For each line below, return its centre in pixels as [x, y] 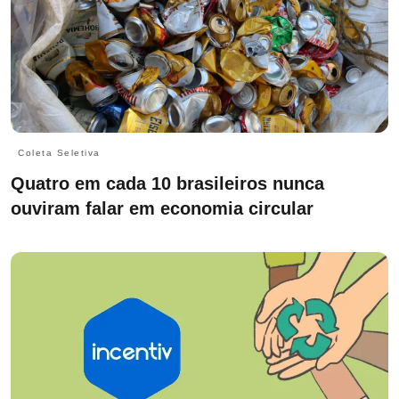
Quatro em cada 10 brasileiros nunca [167, 184]
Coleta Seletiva [59, 153]
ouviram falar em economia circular [162, 209]
